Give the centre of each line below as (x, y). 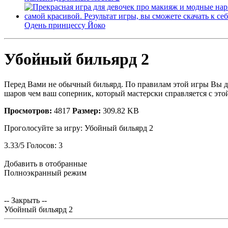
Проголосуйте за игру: (44, 128)
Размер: (87, 110)
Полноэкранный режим (45, 173)
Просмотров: (28, 110)
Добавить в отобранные (46, 163)
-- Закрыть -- (25, 200)
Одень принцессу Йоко (65, 25)
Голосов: (41, 145)
